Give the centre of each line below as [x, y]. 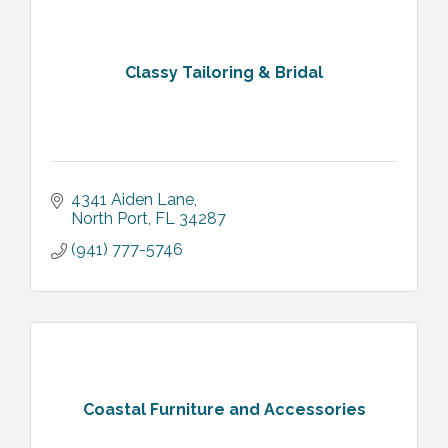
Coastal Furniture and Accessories [224, 410]
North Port [109, 218]
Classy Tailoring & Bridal [224, 73]
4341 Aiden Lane [132, 199]
